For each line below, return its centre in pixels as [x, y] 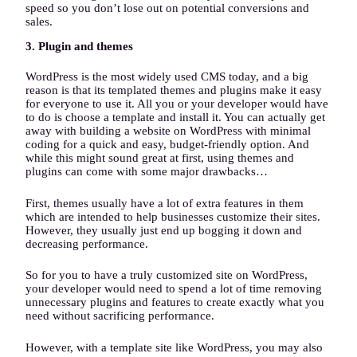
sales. [39, 21]
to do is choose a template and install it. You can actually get [175, 118]
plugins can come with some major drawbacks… [147, 172]
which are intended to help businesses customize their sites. [173, 216]
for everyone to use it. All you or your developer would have [177, 104]
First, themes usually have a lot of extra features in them [165, 203]
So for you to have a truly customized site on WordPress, [167, 275]
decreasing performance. [87, 243]
